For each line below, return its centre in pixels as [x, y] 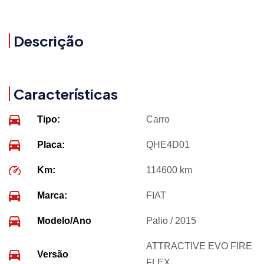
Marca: [52, 195]
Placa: [51, 144]
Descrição [49, 40]
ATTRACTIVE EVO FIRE [199, 246]
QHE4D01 [168, 144]
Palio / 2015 [171, 220]
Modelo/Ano [65, 220]
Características [66, 93]
